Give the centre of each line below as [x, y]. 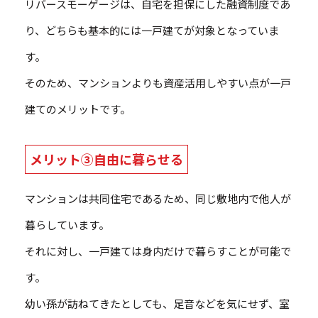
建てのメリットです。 [78, 109]
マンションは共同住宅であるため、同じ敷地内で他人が [158, 199]
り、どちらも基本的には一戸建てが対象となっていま [152, 31]
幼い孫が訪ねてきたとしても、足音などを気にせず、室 [157, 304]
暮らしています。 [67, 225]
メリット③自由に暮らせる [106, 159]
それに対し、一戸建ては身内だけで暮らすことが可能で [158, 251]
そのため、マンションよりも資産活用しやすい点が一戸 [158, 83]
